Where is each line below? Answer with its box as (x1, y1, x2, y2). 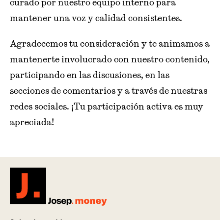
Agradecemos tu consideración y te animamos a (10, 37, 210, 50)
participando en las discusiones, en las (10, 69, 169, 81)
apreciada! (10, 116, 54, 128)
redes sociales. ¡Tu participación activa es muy (10, 100, 203, 112)
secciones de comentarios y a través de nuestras (10, 84, 207, 97)
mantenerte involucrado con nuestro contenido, (10, 53, 210, 65)
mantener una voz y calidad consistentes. (10, 12, 182, 24)
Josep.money (9, 205, 63, 218)
